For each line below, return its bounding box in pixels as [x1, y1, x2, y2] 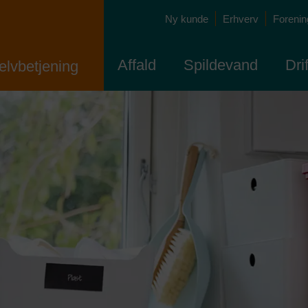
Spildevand [183, 56, 258, 74]
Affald [117, 56, 156, 74]
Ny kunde [165, 13, 208, 25]
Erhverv [223, 13, 258, 25]
